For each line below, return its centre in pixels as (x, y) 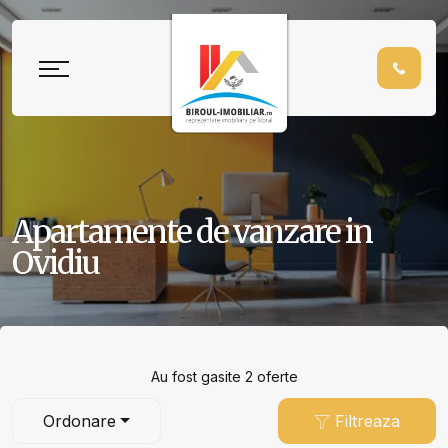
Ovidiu (55, 262)
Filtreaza (365, 421)
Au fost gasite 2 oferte (224, 376)
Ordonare (79, 421)
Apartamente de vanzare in (192, 231)
